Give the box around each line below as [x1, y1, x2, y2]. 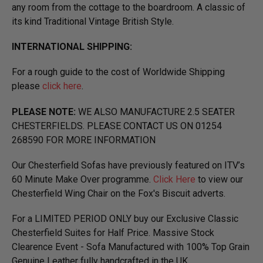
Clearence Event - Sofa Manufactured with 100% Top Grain [12, 241, 249, 252]
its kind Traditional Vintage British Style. [12, 16, 174, 28]
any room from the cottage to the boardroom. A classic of [12, 2, 245, 14]
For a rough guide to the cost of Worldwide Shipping [12, 66, 225, 78]
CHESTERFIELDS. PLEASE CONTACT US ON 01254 [12, 120, 222, 131]
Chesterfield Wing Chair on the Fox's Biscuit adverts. [12, 187, 225, 199]
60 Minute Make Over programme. [12, 173, 153, 185]
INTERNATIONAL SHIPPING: [12, 41, 132, 53]
